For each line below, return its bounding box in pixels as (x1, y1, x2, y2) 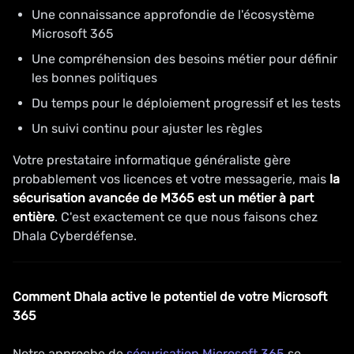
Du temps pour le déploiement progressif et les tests (32, 96, 341, 111)
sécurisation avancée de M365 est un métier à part (13, 190, 314, 205)
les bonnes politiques (32, 70, 157, 85)
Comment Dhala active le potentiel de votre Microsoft (13, 289, 327, 304)
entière (13, 209, 55, 224)
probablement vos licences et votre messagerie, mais (13, 171, 330, 186)
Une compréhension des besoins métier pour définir (32, 51, 337, 66)
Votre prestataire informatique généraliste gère (13, 153, 291, 168)
